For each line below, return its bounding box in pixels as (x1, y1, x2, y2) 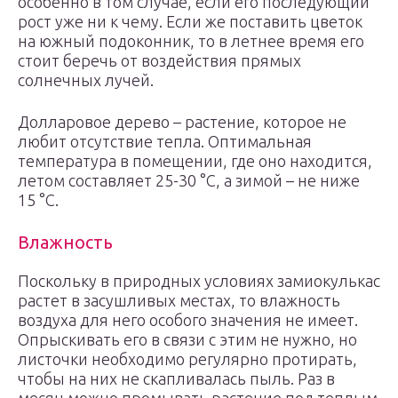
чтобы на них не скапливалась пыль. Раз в (18, 370, 335, 387)
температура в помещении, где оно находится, (18, 152, 372, 170)
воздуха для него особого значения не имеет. (18, 311, 358, 329)
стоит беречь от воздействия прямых (18, 52, 301, 69)
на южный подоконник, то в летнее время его (18, 32, 364, 50)
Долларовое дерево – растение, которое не (18, 113, 346, 131)
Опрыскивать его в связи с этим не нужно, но (18, 330, 357, 348)
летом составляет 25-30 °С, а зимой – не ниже (18, 171, 360, 189)
